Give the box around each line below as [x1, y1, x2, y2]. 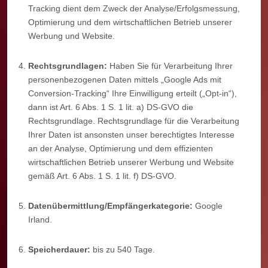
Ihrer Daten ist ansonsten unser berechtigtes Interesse [28, 129, 234, 139]
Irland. [28, 214, 52, 224]
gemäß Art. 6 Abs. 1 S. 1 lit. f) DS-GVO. [28, 170, 176, 181]
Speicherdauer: [28, 244, 90, 254]
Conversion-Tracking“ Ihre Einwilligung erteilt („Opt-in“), [28, 88, 237, 98]
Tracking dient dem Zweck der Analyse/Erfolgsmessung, [28, 3, 240, 13]
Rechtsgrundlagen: [28, 60, 107, 71]
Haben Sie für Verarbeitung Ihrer [107, 60, 233, 71]
